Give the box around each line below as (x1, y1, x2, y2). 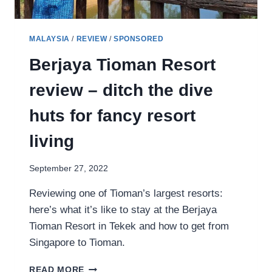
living (29, 131, 74, 151)
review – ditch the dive (29, 80, 213, 100)
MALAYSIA (29, 34, 70, 43)
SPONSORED (113, 34, 164, 43)
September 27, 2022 (29, 164, 108, 174)
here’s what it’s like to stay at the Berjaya (29, 204, 217, 216)
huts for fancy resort (29, 106, 195, 125)
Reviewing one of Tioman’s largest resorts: (29, 188, 223, 200)
